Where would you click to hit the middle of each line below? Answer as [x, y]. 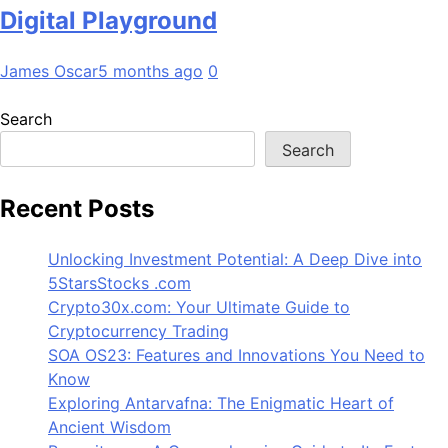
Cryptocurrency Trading [138, 330]
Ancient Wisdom [109, 426]
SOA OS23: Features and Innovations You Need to [236, 354]
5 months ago [150, 70]
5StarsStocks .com [119, 282]
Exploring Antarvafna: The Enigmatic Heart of [221, 402]
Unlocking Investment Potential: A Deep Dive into [235, 258]
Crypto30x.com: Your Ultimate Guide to [199, 306]
